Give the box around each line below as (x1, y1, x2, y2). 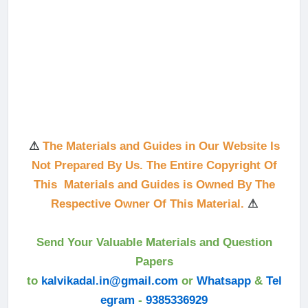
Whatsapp (196, 274, 251, 288)
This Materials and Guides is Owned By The (33, 178, 275, 192)
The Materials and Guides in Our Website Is (42, 140, 280, 153)
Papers (135, 255, 173, 269)
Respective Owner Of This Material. (50, 197, 247, 211)
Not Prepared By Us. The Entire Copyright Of (31, 159, 277, 173)
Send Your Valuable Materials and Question (36, 236, 272, 250)
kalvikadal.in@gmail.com (41, 274, 178, 288)
